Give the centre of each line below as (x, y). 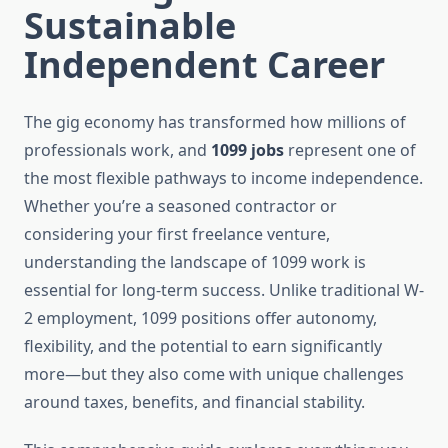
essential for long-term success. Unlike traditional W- (224, 290)
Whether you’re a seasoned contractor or (180, 206)
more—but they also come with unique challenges (214, 374)
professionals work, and (117, 150)
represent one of (350, 150)
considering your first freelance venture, (177, 234)
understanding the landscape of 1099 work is (195, 262)
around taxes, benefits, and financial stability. (194, 402)
